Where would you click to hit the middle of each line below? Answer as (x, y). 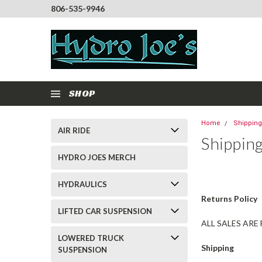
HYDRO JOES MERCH (97, 157)
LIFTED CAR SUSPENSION (105, 211)
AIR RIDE (74, 130)
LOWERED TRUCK (91, 238)
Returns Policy (230, 199)
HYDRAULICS (82, 184)
